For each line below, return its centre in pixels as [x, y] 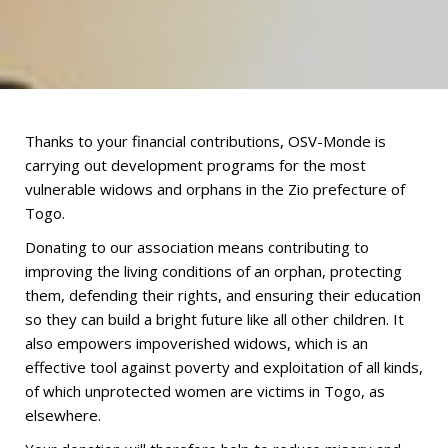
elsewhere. [63, 415]
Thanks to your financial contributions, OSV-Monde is [205, 141]
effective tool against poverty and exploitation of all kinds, [224, 367]
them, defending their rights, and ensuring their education [223, 295]
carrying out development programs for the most [195, 165]
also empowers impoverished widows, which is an [196, 343]
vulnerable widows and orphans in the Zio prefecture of [215, 189]
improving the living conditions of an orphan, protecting [213, 271]
